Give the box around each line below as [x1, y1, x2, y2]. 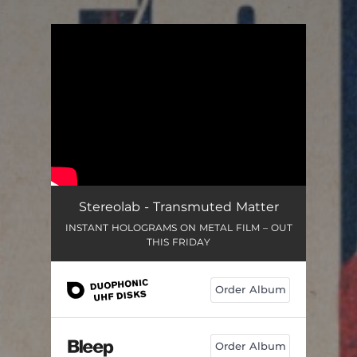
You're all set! [99, 57, 167, 70]
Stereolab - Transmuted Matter [78, 198, 279, 214]
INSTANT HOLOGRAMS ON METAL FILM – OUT [65, 221, 292, 233]
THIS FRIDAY [147, 235, 210, 248]
